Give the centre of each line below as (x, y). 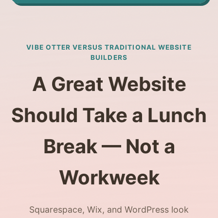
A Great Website (109, 84)
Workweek (109, 178)
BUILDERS (109, 58)
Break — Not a (109, 146)
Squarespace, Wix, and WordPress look (109, 210)
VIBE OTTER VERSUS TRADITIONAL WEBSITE (109, 47)
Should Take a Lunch (109, 115)
